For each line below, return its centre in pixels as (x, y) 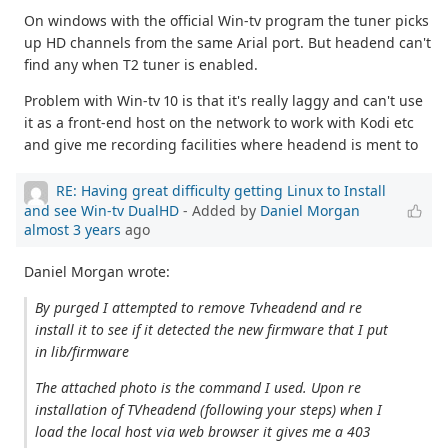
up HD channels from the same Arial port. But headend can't (227, 42)
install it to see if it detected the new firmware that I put (212, 329)
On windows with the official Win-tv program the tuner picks (226, 20)
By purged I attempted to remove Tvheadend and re (199, 307)
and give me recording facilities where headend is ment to (221, 144)
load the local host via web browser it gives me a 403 (203, 431)
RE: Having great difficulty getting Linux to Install (221, 190)
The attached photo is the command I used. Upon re (198, 387)
